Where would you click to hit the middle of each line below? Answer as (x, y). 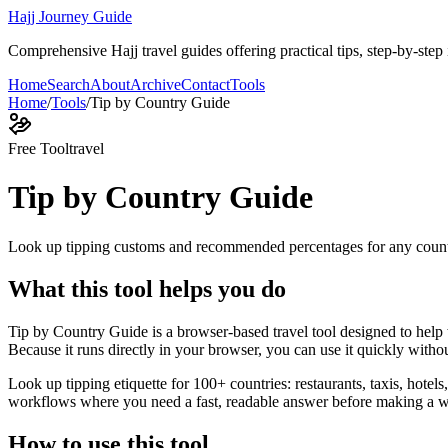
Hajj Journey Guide (70, 16)
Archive (155, 84)
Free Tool (38, 148)
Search (68, 84)
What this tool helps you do (147, 288)
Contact (205, 84)
